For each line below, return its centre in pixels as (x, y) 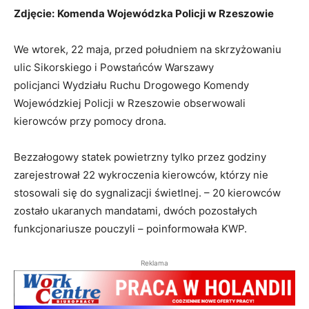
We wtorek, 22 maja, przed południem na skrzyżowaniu (148, 49)
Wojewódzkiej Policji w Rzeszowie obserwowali (130, 103)
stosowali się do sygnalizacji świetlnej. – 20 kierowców (147, 192)
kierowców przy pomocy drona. (91, 121)
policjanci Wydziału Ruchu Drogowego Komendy (131, 85)
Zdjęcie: (34, 13)
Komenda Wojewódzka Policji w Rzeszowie (166, 13)
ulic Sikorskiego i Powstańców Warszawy (114, 67)
